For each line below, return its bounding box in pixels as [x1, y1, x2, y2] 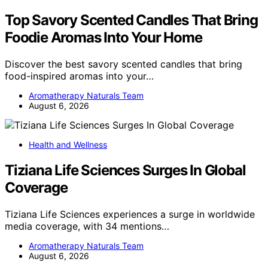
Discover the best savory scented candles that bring [5, 58, 242, 71]
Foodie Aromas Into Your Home [5, 29, 202, 47]
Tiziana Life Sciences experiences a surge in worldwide [5, 208, 255, 220]
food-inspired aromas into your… [5, 70, 154, 83]
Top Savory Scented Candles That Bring [5, 11, 258, 29]
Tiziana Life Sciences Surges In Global [5, 162, 246, 179]
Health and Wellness [29, 139, 107, 150]
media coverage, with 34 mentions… [5, 220, 169, 232]
